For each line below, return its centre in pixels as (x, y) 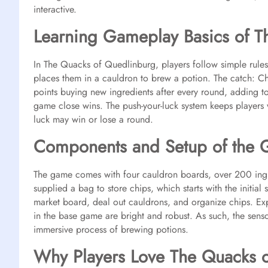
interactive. (55, 9)
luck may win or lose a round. (93, 119)
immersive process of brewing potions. (111, 229)
